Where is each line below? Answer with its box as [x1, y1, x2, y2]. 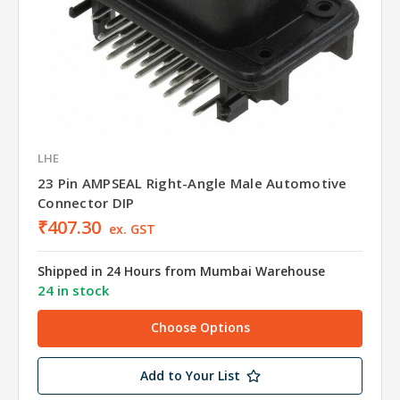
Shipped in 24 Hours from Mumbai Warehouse [37, 262, 325, 279]
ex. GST [108, 220, 155, 237]
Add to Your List [139, 366, 240, 384]
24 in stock [37, 280, 109, 299]
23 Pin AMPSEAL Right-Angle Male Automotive [37, 173, 347, 192]
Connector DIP [37, 193, 135, 212]
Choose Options [150, 318, 250, 336]
